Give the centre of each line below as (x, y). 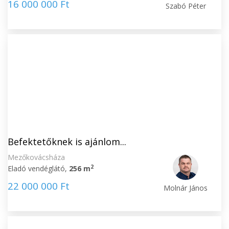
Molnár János (186, 188)
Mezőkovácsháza (36, 157)
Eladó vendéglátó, (38, 168)
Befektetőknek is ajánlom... (67, 142)
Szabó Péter (186, 6)
